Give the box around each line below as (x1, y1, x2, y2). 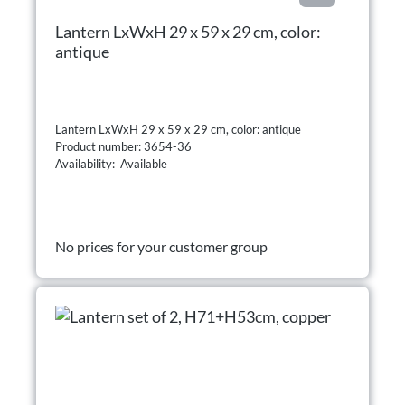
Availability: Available (55, 155, 167, 171)
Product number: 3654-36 (55, 138, 194, 154)
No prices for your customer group (55, 237, 268, 255)
